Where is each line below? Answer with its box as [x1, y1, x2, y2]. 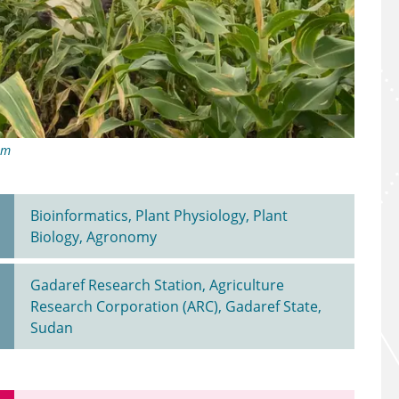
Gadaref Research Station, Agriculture [30, 275, 284, 296]
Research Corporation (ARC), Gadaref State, [30, 297, 322, 317]
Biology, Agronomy [30, 227, 157, 248]
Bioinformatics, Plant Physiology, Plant [30, 206, 288, 226]
